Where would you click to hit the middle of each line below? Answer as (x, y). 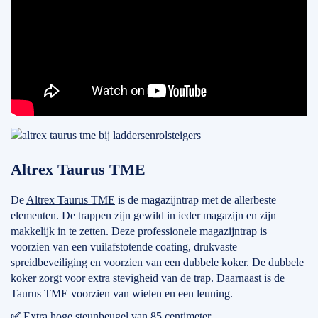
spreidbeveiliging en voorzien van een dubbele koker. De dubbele (157, 262)
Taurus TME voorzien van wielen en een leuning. (122, 294)
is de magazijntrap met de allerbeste (196, 200)
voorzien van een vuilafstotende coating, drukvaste (124, 247)
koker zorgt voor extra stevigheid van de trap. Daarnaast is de (148, 278)
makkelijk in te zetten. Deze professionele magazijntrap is (139, 231)
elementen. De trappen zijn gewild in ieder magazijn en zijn (143, 215)
